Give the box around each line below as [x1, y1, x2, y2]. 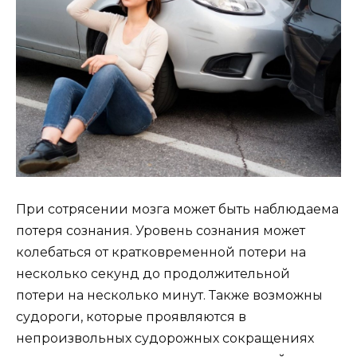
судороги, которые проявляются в [16, 309, 246, 325]
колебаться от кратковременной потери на [16, 245, 306, 261]
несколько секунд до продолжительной [16, 266, 290, 282]
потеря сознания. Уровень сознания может [16, 223, 305, 239]
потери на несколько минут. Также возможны [16, 288, 323, 304]
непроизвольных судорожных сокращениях [16, 331, 314, 347]
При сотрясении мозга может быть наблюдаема [16, 202, 339, 218]
